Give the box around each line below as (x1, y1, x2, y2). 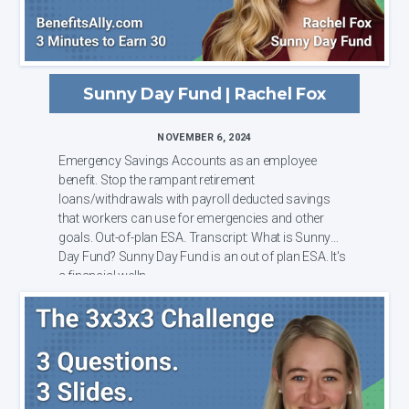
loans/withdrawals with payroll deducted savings (58, 191, 330, 206)
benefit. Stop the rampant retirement (58, 172, 255, 187)
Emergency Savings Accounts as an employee (58, 152, 317, 168)
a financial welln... (58, 267, 154, 283)
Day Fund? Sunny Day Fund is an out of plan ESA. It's (58, 248, 119, 264)
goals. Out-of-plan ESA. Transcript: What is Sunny (58, 229, 189, 245)
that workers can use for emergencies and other (58, 210, 324, 225)
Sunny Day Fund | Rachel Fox (83, 83, 326, 103)
